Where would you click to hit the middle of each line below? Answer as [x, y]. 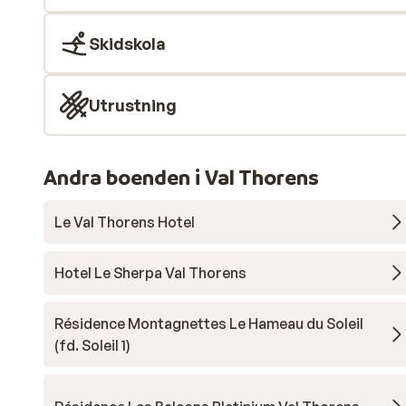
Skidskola [127, 43]
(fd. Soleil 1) [92, 345]
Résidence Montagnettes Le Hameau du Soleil [209, 324]
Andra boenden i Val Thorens [181, 177]
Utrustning [133, 105]
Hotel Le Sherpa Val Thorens [150, 273]
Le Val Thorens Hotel [125, 222]
